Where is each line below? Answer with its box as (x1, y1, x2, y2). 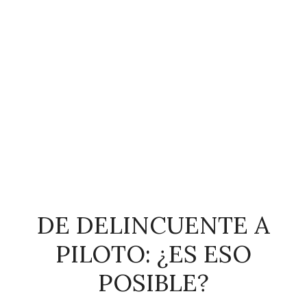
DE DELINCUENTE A (37, 209, 270, 241)
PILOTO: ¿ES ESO (56, 238, 251, 269)
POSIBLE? (98, 267, 209, 298)
